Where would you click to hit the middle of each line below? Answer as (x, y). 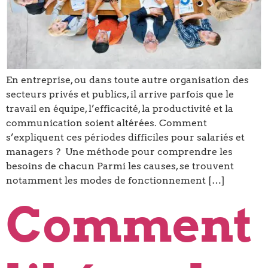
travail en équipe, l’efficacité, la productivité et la (120, 109)
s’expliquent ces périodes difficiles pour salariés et (125, 138)
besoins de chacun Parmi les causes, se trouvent (120, 166)
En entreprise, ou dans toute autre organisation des (127, 80)
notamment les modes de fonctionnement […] (115, 181)
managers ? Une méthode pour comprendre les (119, 152)
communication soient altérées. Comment (106, 123)
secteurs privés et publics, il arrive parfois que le (120, 95)
